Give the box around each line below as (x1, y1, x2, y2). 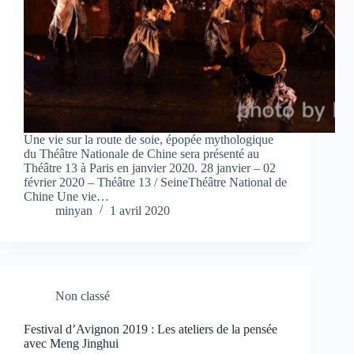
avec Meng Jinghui (24, 337, 119, 351)
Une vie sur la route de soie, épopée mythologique (24, 133, 273, 147)
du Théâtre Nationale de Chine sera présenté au (24, 147, 259, 161)
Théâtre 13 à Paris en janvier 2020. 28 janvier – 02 (24, 161, 276, 175)
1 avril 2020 (110, 204, 170, 218)
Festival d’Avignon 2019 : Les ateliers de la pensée (24, 322, 277, 337)
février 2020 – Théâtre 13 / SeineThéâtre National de (24, 175, 287, 190)
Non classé (55, 289, 110, 303)
